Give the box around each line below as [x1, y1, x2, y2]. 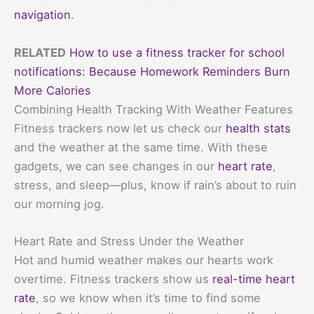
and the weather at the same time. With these [14, 139, 268, 154]
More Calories [14, 83, 91, 97]
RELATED [14, 45, 66, 60]
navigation [14, 8, 71, 22]
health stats [226, 121, 291, 135]
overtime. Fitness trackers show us [14, 271, 212, 286]
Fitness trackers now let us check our [14, 121, 226, 135]
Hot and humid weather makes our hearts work [14, 252, 273, 267]
